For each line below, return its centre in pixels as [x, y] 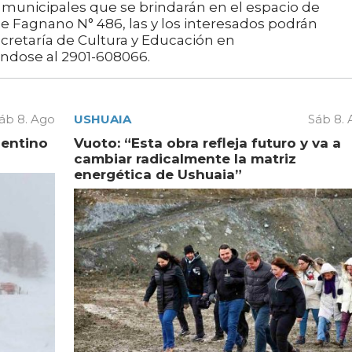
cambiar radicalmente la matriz [185, 158]
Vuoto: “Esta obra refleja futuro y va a [207, 143]
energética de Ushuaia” [158, 174]
